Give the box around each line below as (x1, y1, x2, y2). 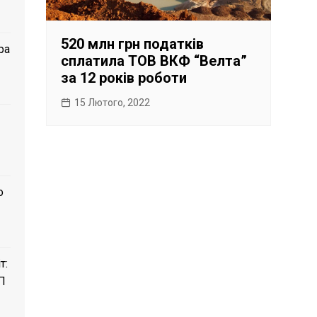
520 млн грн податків (61, 35, 204, 52)
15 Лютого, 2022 (74, 96, 151, 108)
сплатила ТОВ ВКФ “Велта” (61, 52, 248, 69)
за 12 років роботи (61, 69, 188, 86)
